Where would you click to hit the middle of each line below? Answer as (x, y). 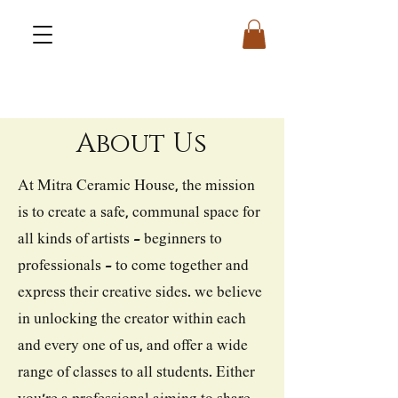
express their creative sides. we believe (140, 292)
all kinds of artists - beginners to (120, 239)
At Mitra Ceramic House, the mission (136, 185)
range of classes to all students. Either (136, 372)
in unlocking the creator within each (132, 318)
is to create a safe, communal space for (139, 212)
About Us (142, 144)
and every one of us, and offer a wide (133, 345)
